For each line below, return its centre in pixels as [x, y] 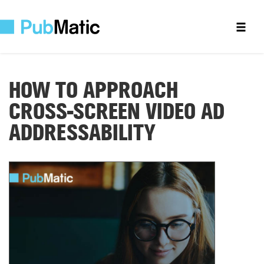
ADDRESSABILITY [82, 133]
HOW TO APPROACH [93, 91]
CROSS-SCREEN [75, 112]
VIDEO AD [182, 112]
